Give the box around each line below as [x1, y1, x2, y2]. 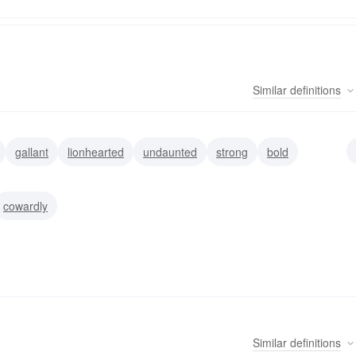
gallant [15, 144, 48, 161]
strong [216, 144, 248, 161]
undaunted [143, 144, 197, 161]
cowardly [3, 198, 48, 215]
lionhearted [68, 144, 124, 161]
